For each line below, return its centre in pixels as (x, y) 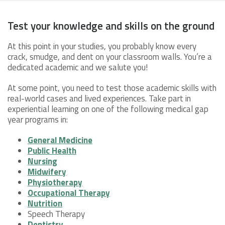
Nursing (42, 161)
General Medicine (60, 140)
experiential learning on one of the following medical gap (108, 109)
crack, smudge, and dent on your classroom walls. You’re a (110, 57)
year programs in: (39, 119)
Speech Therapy (56, 214)
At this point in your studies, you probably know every (102, 46)
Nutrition (45, 203)
